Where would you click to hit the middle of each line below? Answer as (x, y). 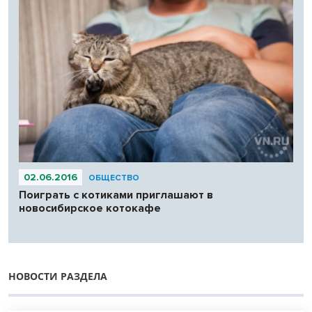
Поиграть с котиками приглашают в (116, 195)
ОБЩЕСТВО (114, 178)
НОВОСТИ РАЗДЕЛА (58, 276)
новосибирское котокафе (90, 208)
